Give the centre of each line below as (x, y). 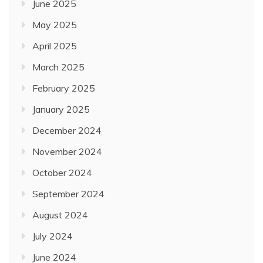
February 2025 (64, 88)
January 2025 (61, 109)
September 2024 (68, 194)
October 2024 (62, 173)
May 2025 (55, 25)
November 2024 (67, 152)
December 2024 (67, 131)
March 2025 (58, 67)
